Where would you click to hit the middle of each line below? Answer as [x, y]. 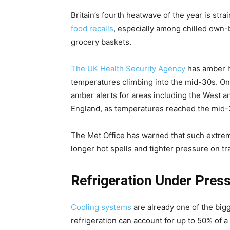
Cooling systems [101, 207]
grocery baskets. [101, 42]
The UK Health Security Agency [128, 68]
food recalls [92, 28]
